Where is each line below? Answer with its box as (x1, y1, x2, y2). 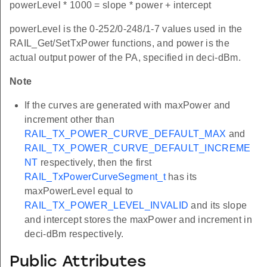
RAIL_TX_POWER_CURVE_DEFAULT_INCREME (24, 143, 251, 153)
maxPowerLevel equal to (24, 186, 133, 196)
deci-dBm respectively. (24, 229, 124, 239)
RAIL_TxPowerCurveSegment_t (24, 172, 166, 182)
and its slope (188, 200, 247, 210)
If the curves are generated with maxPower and (24, 100, 231, 110)
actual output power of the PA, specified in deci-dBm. (10, 52, 241, 63)
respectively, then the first (38, 157, 152, 167)
